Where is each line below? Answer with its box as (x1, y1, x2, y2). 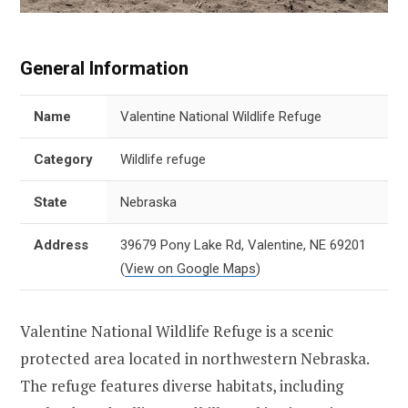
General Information (20, 57, 189, 80)
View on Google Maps (125, 260, 256, 278)
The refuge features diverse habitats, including (20, 375, 343, 397)
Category (34, 151, 93, 168)
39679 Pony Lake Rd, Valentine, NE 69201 (120, 237, 366, 254)
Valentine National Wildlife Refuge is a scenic (20, 321, 333, 342)
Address (34, 237, 88, 254)
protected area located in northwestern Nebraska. (20, 348, 369, 370)
